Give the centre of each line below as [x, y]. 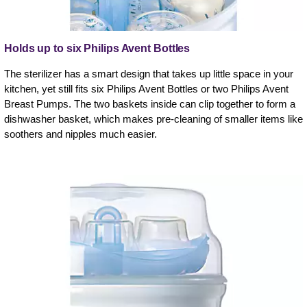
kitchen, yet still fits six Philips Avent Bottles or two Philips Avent [146, 88]
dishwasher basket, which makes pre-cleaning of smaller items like [153, 119]
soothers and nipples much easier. [81, 134]
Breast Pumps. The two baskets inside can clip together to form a [150, 103]
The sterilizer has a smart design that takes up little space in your [149, 73]
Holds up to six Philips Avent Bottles [97, 48]
